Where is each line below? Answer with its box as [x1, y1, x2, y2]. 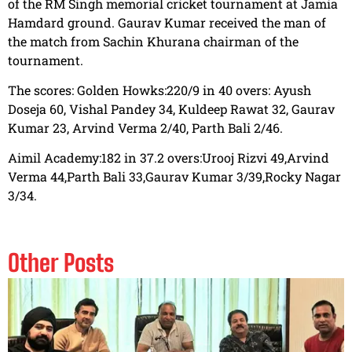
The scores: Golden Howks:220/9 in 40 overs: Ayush [8, 82, 311, 99]
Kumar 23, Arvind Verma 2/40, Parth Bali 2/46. [8, 119, 283, 137]
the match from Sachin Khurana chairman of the [8, 32, 299, 49]
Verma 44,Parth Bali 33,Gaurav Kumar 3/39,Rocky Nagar [8, 168, 341, 185]
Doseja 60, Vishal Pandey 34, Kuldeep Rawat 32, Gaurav [8, 101, 335, 118]
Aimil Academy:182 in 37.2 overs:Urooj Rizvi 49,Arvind [8, 149, 329, 167]
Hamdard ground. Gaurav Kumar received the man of [8, 13, 326, 31]
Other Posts [8, 248, 114, 277]
